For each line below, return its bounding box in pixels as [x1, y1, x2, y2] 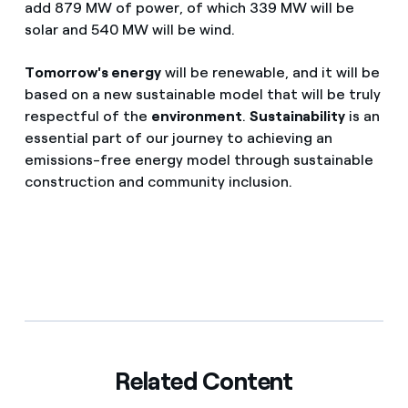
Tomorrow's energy [24, 64, 161, 82]
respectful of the [24, 107, 151, 126]
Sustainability [250, 107, 345, 126]
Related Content [115, 366, 293, 397]
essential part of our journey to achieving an [24, 129, 332, 148]
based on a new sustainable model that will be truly [24, 86, 381, 104]
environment [150, 107, 242, 126]
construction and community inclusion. [24, 173, 292, 191]
